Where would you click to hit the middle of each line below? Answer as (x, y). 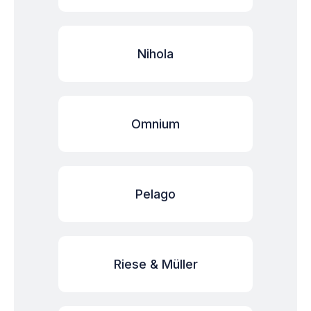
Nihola (155, 54)
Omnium (155, 124)
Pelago (155, 194)
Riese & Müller (155, 264)
